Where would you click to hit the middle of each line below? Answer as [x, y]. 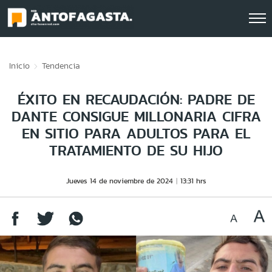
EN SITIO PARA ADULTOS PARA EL [136, 133]
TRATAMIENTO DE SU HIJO [136, 150]
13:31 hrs [193, 181]
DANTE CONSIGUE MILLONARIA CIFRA [136, 116]
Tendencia [61, 66]
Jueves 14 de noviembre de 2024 [119, 181]
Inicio [19, 66]
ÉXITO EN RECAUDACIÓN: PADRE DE [136, 99]
